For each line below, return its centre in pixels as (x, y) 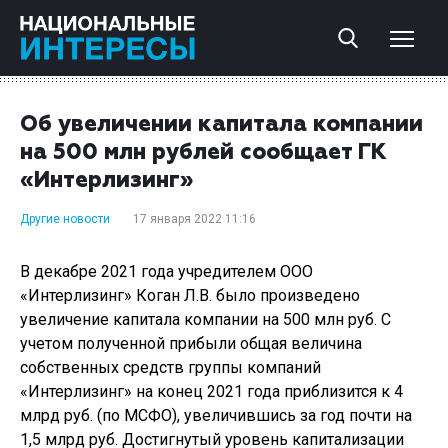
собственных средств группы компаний (170, 367)
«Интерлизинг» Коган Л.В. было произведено (190, 295)
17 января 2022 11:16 (194, 219)
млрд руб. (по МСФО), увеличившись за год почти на (216, 415)
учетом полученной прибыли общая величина (191, 343)
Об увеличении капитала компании (221, 125)
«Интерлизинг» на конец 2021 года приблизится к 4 (211, 391)
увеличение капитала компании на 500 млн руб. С (205, 319)
